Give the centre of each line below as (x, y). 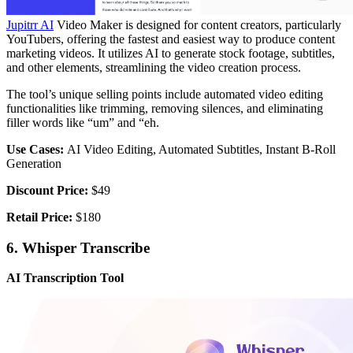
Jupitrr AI (30, 24)
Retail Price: (39, 217)
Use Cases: (37, 149)
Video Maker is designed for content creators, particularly (197, 24)
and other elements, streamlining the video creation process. (154, 67)
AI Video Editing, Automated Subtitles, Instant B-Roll (201, 149)
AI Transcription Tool (65, 278)
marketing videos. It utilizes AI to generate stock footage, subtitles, (171, 53)
